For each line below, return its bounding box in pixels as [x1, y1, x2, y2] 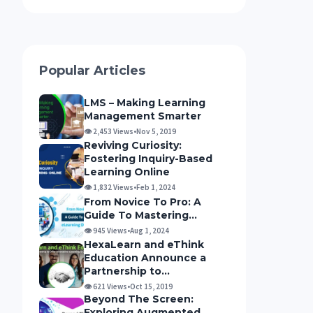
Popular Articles [39, 63, 145, 79]
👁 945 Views [84, 225, 127, 235]
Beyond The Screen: [84, 293, 194, 306]
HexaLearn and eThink [84, 238, 204, 252]
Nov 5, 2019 [136, 126, 176, 136]
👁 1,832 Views [84, 182, 133, 193]
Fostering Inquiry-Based [84, 152, 212, 166]
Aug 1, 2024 [130, 225, 169, 235]
